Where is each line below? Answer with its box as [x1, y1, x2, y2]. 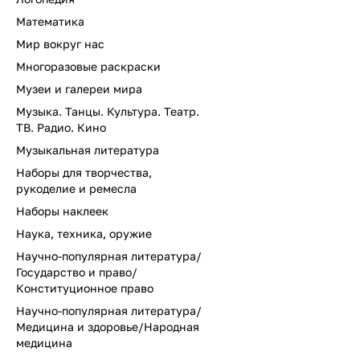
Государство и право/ [16, 265, 137, 279]
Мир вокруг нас [16, 37, 104, 51]
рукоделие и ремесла [16, 182, 137, 195]
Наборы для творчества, [16, 166, 152, 179]
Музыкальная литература [16, 143, 159, 157]
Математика [16, 14, 84, 28]
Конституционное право [16, 281, 153, 295]
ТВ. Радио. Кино [16, 121, 106, 134]
